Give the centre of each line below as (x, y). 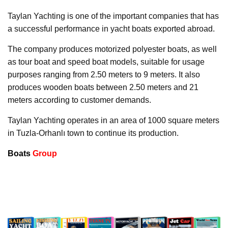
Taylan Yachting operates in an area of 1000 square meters (113, 121)
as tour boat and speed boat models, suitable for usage (106, 62)
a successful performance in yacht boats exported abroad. (111, 29)
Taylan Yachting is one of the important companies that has (113, 16)
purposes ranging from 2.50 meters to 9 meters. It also (104, 75)
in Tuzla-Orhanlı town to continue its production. (93, 133)
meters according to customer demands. (79, 100)
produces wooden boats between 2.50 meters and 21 (103, 88)
